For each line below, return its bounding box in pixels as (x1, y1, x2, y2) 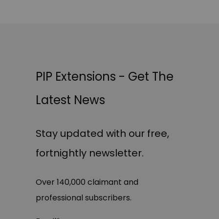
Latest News (36, 91, 105, 108)
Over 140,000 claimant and (36, 176, 138, 188)
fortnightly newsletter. (36, 146, 144, 160)
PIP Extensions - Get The (36, 68, 174, 85)
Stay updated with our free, (36, 126, 169, 140)
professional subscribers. (36, 192, 131, 203)
